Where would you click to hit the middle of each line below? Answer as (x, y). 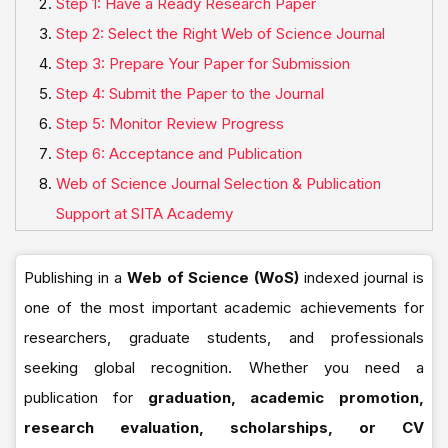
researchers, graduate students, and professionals (224, 337)
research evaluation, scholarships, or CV (224, 427)
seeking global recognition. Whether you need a (224, 367)
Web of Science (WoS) (213, 277)
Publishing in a (75, 277)
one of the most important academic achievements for (224, 307)
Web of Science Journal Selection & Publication (218, 184)
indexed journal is (362, 277)
